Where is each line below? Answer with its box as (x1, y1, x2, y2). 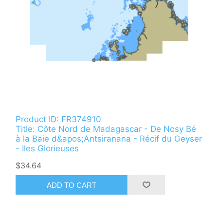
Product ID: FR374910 (16, 114, 102, 125)
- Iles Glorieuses (16, 144, 79, 154)
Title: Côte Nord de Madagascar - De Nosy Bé (16, 124, 197, 134)
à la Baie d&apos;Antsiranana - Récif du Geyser (16, 134, 202, 144)
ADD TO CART (47, 181, 97, 189)
